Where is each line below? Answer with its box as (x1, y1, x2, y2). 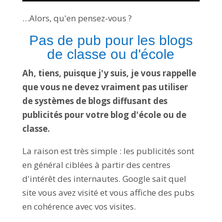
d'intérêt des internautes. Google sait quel (22, 173, 186, 185)
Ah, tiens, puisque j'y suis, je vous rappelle (22, 67, 196, 79)
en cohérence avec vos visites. (22, 201, 136, 213)
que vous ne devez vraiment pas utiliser (22, 81, 188, 93)
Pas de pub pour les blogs (29, 33, 193, 49)
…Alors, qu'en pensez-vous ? (22, 12, 132, 24)
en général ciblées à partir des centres (22, 159, 170, 171)
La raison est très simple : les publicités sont (22, 145, 194, 157)
